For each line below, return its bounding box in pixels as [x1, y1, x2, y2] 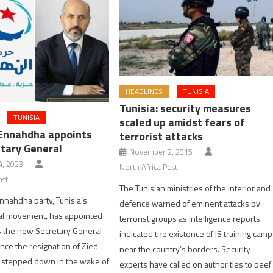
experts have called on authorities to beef [119, 257, 272, 271]
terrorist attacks [119, 127, 204, 144]
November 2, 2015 [129, 145, 193, 158]
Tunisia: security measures [119, 99, 252, 116]
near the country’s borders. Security [119, 242, 251, 255]
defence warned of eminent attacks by [119, 196, 261, 210]
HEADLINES [126, 85, 163, 97]
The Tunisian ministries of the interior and [119, 181, 271, 194]
